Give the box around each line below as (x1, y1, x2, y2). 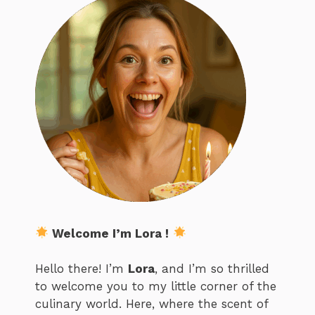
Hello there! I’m (35, 262, 128, 276)
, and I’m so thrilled (155, 262, 269, 276)
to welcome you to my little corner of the (35, 279, 276, 294)
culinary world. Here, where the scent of (35, 297, 268, 311)
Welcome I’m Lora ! (49, 226, 173, 240)
